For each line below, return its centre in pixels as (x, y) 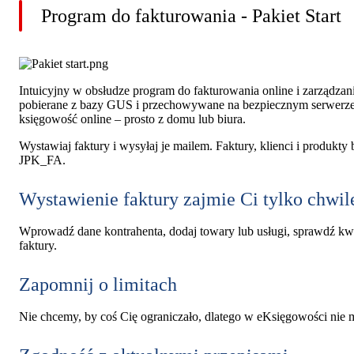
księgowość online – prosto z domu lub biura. (132, 119)
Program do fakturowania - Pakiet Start (191, 15)
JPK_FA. (42, 160)
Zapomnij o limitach (98, 284)
